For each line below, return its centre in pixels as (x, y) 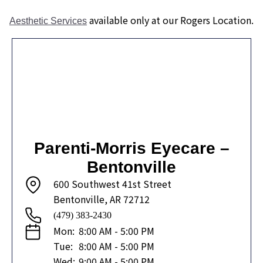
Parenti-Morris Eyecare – (131, 149)
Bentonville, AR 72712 (102, 199)
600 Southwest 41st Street (112, 184)
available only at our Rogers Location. (170, 20)
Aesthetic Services (48, 21)
